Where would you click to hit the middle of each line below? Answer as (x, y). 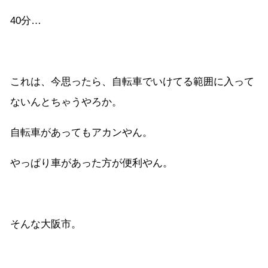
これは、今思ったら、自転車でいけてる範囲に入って (132, 82)
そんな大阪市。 (46, 224)
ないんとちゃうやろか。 (66, 102)
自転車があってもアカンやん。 (81, 133)
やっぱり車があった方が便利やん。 (92, 163)
